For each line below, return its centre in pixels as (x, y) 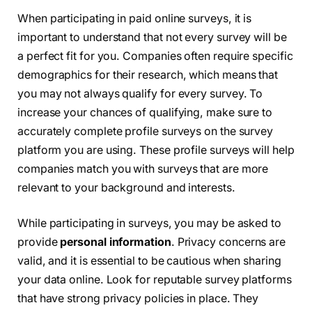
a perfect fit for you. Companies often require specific (155, 56)
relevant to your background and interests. (126, 187)
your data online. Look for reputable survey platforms (155, 280)
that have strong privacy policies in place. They (138, 299)
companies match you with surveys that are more (143, 169)
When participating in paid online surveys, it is (135, 18)
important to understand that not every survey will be (152, 37)
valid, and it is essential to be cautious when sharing (149, 261)
